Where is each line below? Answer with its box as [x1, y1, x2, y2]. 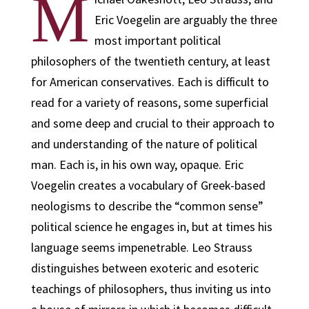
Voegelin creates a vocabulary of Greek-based [30, 177, 266, 193]
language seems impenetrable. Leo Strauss [30, 239, 252, 255]
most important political [94, 32, 221, 48]
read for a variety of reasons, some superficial [30, 94, 268, 110]
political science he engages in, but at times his [30, 219, 272, 235]
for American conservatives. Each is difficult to [30, 74, 269, 90]
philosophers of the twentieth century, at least [30, 53, 270, 69]
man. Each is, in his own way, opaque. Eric [30, 157, 243, 172]
